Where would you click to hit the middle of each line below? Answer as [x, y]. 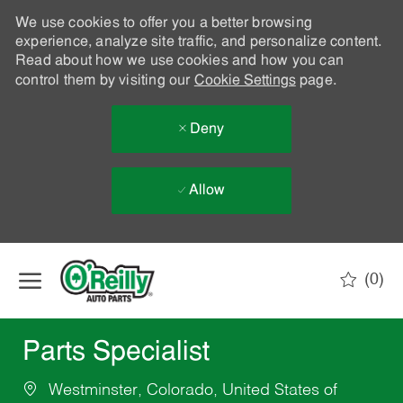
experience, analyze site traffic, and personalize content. [198, 42]
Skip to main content [201, 251]
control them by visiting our [104, 81]
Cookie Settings [245, 81]
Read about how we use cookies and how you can [179, 61]
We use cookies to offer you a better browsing [163, 23]
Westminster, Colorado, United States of [190, 391]
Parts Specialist [116, 354]
